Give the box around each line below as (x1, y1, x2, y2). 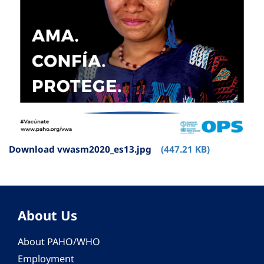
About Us (18, 206, 77, 225)
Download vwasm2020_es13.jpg (9, 143, 151, 156)
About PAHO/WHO (18, 235, 100, 249)
